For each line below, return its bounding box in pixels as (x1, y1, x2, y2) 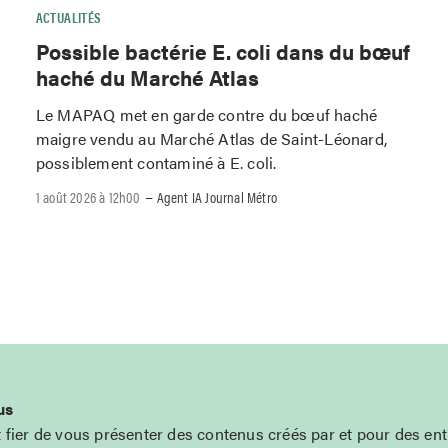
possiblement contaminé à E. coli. (35, 150, 277, 174)
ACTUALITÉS (35, 6, 102, 27)
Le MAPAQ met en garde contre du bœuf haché (35, 102, 378, 126)
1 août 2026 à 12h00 (35, 186, 141, 208)
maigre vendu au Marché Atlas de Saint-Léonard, (35, 126, 387, 150)
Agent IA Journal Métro (156, 186, 277, 208)
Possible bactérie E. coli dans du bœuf (35, 35, 410, 66)
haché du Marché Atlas (35, 61, 259, 92)
